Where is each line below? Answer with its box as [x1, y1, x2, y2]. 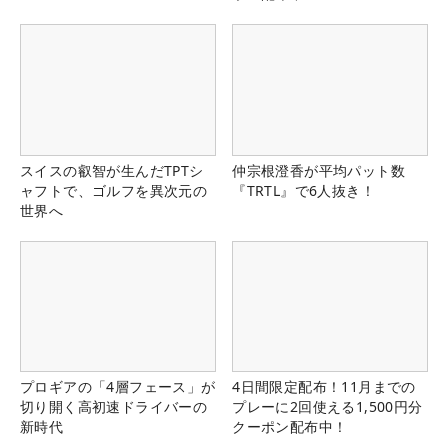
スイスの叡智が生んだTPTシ [20, 160, 204, 180]
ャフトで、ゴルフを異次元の [20, 180, 208, 200]
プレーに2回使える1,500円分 [232, 396, 423, 416]
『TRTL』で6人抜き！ [232, 180, 375, 200]
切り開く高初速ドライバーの [20, 396, 208, 416]
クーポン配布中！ [232, 416, 348, 436]
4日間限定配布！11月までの [232, 376, 416, 396]
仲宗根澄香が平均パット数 [232, 160, 405, 180]
